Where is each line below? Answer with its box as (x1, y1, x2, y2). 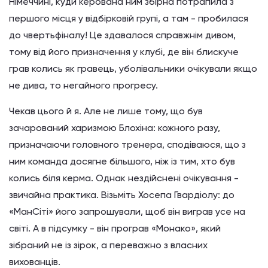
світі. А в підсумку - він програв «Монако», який (9, 223, 221, 234)
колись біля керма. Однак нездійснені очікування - (9, 172, 239, 184)
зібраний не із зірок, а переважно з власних (9, 239, 208, 251)
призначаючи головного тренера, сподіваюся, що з (9, 139, 246, 150)
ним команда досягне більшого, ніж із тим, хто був (9, 156, 235, 167)
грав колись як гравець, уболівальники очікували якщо (9, 63, 257, 74)
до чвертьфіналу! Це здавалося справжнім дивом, (9, 29, 236, 41)
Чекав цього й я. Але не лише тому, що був (9, 105, 203, 117)
